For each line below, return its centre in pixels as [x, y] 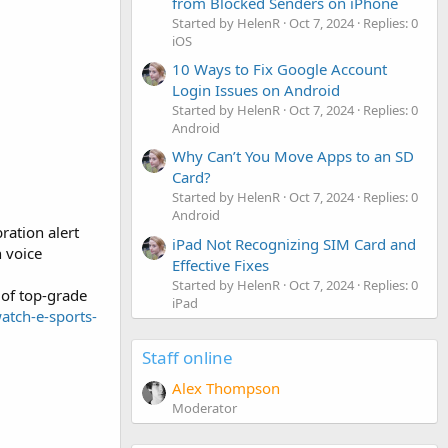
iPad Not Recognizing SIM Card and [294, 243]
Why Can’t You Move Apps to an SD [293, 156]
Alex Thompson [226, 387]
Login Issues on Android [256, 89]
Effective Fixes [220, 264]
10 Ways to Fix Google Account [279, 68]
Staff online [187, 357]
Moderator [204, 407]
